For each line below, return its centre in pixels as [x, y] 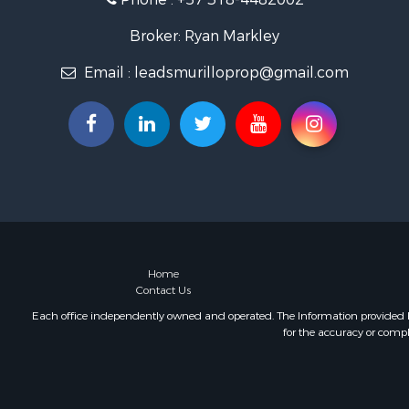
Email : [107, 73]
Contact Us [164, 290]
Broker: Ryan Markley [204, 36]
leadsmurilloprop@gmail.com [241, 73]
